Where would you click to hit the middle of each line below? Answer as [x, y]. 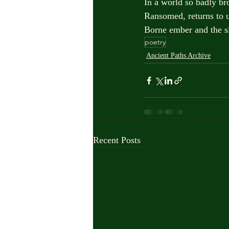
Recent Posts [117, 140]
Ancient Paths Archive [178, 55]
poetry [155, 42]
